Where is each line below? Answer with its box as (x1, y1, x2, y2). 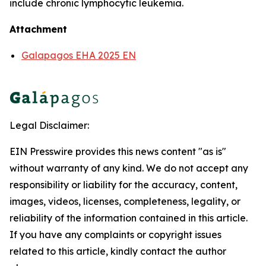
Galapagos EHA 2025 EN (21, 49, 136, 61)
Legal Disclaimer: (9, 119, 89, 131)
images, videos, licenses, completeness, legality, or (9, 195, 240, 207)
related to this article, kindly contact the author (9, 245, 226, 257)
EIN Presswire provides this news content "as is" (9, 145, 226, 157)
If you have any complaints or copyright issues (9, 229, 221, 240)
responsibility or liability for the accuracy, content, (9, 179, 237, 191)
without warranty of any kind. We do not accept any (9, 162, 248, 174)
